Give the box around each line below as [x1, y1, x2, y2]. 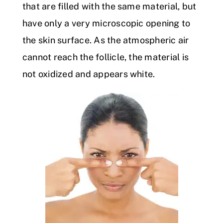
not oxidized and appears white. [22, 69, 155, 80]
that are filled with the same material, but [22, 1, 197, 12]
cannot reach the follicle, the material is [22, 52, 189, 63]
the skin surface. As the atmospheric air [22, 35, 189, 46]
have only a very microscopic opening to [22, 18, 191, 29]
